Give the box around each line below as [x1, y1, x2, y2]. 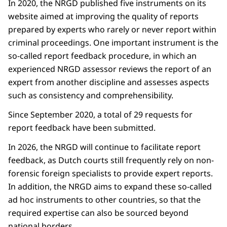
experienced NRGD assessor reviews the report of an [8, 63, 211, 75]
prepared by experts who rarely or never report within [8, 24, 216, 35]
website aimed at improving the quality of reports [8, 11, 199, 22]
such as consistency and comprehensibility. [8, 90, 173, 101]
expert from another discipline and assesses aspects [8, 77, 209, 88]
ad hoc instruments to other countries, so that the [8, 194, 201, 206]
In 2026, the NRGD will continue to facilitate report [8, 141, 201, 153]
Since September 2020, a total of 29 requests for [8, 109, 193, 121]
